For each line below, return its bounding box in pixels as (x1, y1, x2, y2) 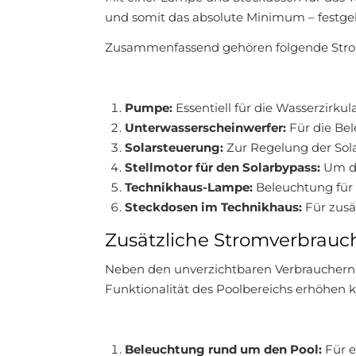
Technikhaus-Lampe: (125, 180, 253, 195)
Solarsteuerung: (125, 140, 223, 156)
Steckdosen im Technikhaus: (125, 199, 302, 215)
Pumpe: (125, 100, 172, 116)
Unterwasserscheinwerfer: (125, 120, 286, 136)
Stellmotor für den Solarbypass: (125, 160, 320, 176)
